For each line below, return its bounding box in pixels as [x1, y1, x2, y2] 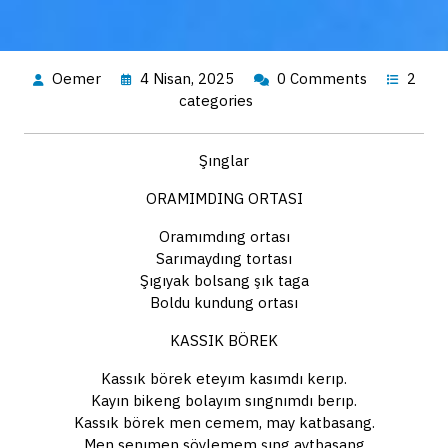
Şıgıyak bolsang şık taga [139, 270, 309, 290]
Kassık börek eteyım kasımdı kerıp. [101, 368, 347, 388]
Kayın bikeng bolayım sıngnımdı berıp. [91, 390, 357, 410]
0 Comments [276, 68, 367, 88]
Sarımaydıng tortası [156, 248, 292, 268]
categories [179, 90, 253, 110]
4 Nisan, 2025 [139, 68, 234, 88]
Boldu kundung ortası [150, 292, 298, 312]
